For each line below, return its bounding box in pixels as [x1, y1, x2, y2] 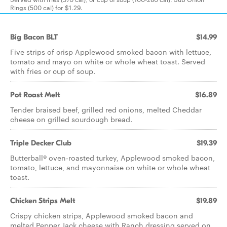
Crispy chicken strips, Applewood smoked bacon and [10, 210, 193, 220]
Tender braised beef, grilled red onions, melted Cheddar [10, 104, 202, 115]
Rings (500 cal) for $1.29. [10, 3, 83, 12]
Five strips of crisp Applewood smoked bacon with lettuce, [10, 47, 211, 57]
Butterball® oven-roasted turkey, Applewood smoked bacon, [10, 153, 215, 163]
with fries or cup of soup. [10, 66, 95, 76]
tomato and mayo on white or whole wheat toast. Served [10, 56, 205, 66]
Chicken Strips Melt [10, 196, 75, 205]
